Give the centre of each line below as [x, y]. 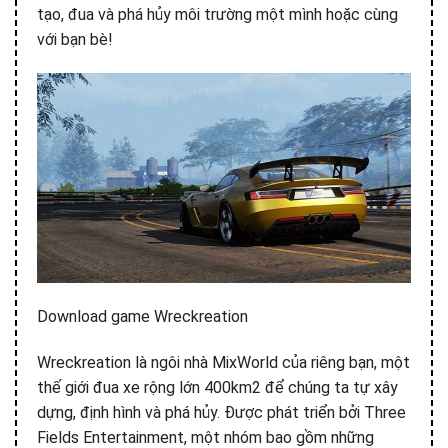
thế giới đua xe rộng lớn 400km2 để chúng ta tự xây [217, 387]
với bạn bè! [75, 39]
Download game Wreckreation [142, 316]
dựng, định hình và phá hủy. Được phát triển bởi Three [221, 412]
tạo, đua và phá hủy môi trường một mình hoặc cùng [217, 14]
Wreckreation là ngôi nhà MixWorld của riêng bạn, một [223, 362]
